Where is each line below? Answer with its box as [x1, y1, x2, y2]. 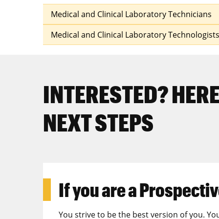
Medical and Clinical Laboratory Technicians [51, 8, 212, 20]
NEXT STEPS [43, 108, 153, 137]
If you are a [59, 178, 139, 201]
